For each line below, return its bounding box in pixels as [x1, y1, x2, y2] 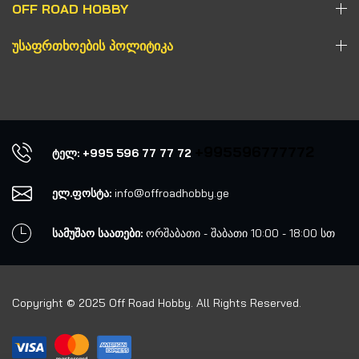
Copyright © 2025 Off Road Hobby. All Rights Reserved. [12, 296, 301, 311]
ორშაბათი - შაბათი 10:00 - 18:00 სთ [143, 226, 336, 241]
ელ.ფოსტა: [52, 186, 112, 201]
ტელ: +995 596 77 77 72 [52, 146, 192, 161]
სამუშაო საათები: [52, 226, 143, 241]
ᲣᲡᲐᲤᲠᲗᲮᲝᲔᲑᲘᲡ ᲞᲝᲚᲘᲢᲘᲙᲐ [12, 38, 173, 54]
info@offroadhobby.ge [111, 186, 230, 201]
